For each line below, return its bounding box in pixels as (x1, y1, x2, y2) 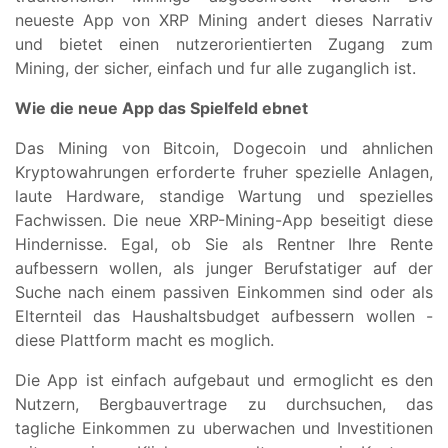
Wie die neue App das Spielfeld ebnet (15, 98, 308, 119)
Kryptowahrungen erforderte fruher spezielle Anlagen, (15, 162, 433, 183)
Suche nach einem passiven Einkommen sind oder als (15, 282, 433, 303)
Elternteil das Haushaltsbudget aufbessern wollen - (15, 306, 433, 327)
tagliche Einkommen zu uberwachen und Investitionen (15, 418, 433, 439)
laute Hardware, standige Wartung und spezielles (15, 186, 433, 207)
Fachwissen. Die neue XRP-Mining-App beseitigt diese (15, 210, 433, 231)
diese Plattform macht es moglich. (15, 330, 274, 351)
